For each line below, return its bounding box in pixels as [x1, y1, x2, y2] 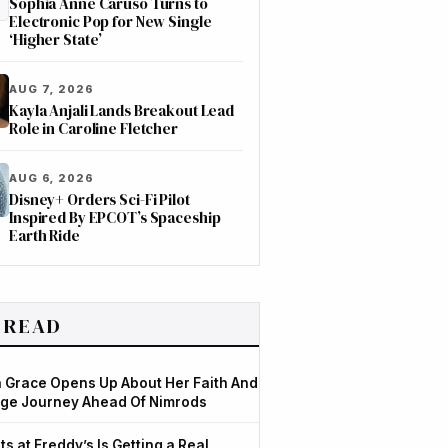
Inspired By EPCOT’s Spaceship [9, 207, 221, 228]
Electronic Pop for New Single [9, 11, 212, 32]
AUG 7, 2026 [9, 82, 94, 96]
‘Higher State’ [9, 29, 103, 50]
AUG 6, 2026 [9, 171, 94, 185]
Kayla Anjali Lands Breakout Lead [9, 100, 235, 121]
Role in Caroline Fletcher [9, 118, 178, 139]
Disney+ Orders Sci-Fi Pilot [9, 189, 190, 210]
